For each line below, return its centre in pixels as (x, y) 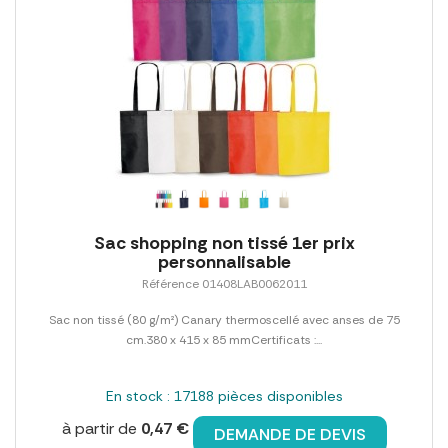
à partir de (101, 429)
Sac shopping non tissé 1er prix (224, 243)
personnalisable (224, 262)
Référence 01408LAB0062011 (224, 284)
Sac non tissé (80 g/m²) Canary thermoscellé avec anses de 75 (224, 320)
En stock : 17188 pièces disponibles (224, 396)
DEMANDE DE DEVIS (289, 435)
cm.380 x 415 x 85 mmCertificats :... (224, 340)
